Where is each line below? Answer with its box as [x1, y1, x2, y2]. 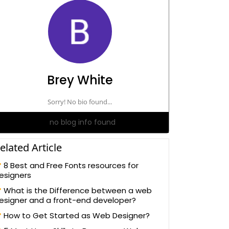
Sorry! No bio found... [48, 97, 112, 106]
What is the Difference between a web [2, 185, 152, 196]
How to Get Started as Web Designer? [2, 210, 150, 221]
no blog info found [49, 117, 116, 127]
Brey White [47, 72, 113, 88]
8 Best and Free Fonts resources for [2, 160, 139, 171]
